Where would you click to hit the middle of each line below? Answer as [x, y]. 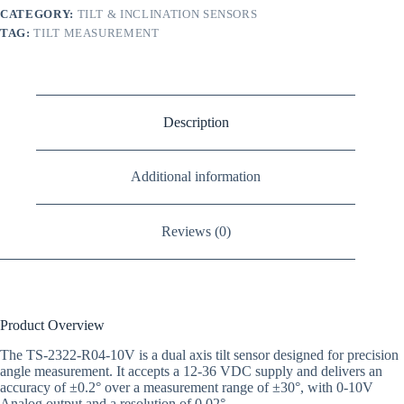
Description [196, 122]
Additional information [196, 177]
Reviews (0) [196, 232]
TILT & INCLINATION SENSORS [167, 14]
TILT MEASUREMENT [96, 33]
